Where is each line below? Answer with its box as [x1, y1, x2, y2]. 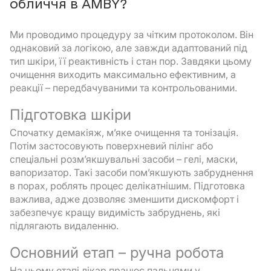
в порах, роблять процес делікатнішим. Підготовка [10, 180, 245, 192]
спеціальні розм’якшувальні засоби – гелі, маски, [10, 153, 238, 165]
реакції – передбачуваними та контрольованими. [10, 82, 237, 94]
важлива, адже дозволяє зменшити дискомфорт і [10, 193, 239, 205]
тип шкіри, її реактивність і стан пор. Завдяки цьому [10, 55, 252, 67]
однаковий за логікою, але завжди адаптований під [10, 42, 247, 54]
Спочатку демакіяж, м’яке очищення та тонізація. [10, 126, 238, 139]
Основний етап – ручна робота [10, 244, 224, 261]
